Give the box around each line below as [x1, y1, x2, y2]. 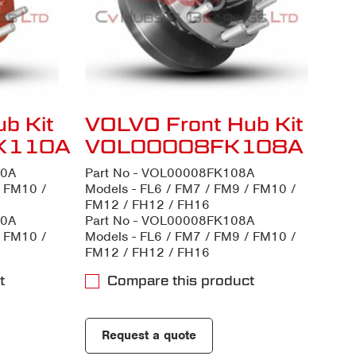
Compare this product [106, 273, 254, 288]
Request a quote [101, 327, 196, 343]
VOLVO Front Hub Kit [84, 112, 304, 135]
